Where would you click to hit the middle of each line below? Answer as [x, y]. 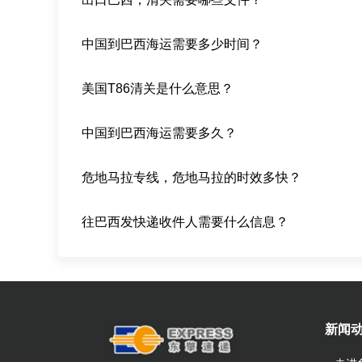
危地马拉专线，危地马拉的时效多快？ [192, 178]
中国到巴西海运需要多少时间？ [173, 44]
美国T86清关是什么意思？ [158, 89]
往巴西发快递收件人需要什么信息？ [185, 222]
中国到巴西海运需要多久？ [160, 133]
